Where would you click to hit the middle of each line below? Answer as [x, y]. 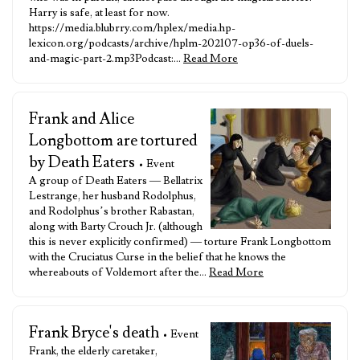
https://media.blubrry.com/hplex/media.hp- [132, 28]
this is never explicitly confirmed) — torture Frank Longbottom [180, 242]
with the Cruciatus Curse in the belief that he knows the [157, 257]
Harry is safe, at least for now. [99, 13]
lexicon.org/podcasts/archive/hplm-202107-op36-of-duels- [171, 43]
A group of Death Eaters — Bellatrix [116, 181]
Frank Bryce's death [94, 333]
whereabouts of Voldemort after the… [119, 272]
